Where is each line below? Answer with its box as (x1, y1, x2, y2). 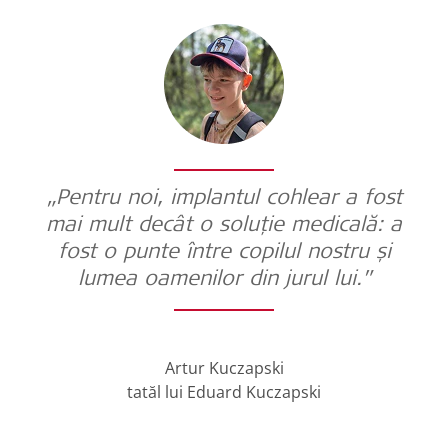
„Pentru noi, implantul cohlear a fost (46, 188, 402, 210)
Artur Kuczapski (164, 356, 284, 379)
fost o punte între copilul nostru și (57, 242, 391, 264)
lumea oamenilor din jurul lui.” (77, 269, 371, 291)
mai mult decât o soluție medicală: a (46, 215, 402, 237)
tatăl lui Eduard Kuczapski (127, 380, 321, 403)
